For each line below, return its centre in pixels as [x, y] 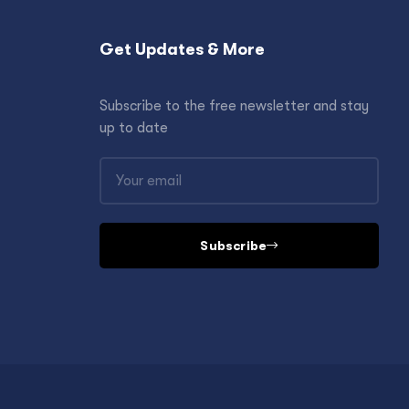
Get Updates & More [182, 49]
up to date [133, 127]
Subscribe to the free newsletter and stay [234, 105]
